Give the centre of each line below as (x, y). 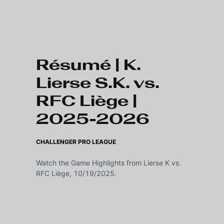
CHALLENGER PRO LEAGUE (76, 142)
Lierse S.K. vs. (98, 83)
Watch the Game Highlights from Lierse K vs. (108, 163)
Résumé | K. (88, 65)
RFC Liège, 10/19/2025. (76, 173)
